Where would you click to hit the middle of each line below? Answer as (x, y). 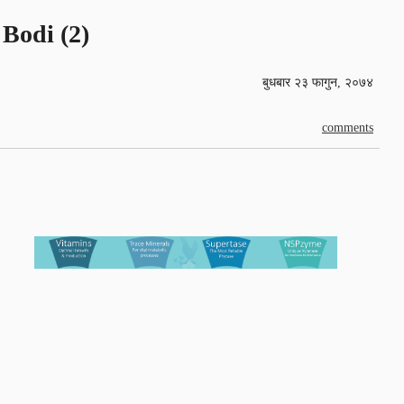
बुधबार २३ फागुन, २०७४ (318, 82)
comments (348, 127)
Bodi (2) (46, 33)
